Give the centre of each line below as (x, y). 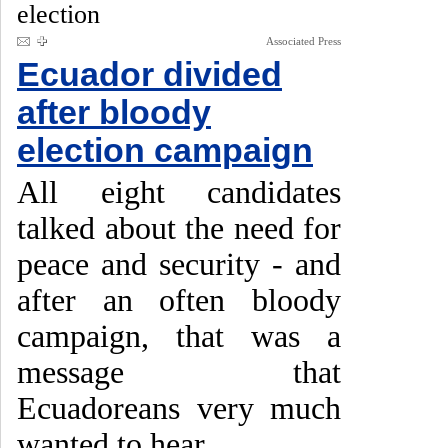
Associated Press (303, 41)
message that (179, 372)
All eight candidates (179, 192)
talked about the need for (179, 228)
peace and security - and (179, 264)
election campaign (165, 150)
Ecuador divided (149, 74)
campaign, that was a (179, 336)
